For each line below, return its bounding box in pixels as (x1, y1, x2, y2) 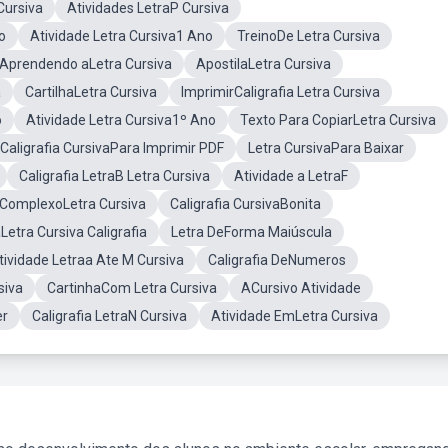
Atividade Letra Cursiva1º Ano (26, 112, 216, 128)
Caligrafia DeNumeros (208, 252, 346, 268)
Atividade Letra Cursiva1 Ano (30, 28, 213, 44)
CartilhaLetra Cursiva (25, 84, 157, 100)
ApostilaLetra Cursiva (196, 56, 331, 72)
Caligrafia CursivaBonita (170, 196, 321, 212)
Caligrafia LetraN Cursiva (32, 308, 187, 324)
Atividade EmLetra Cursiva (211, 308, 378, 324)
